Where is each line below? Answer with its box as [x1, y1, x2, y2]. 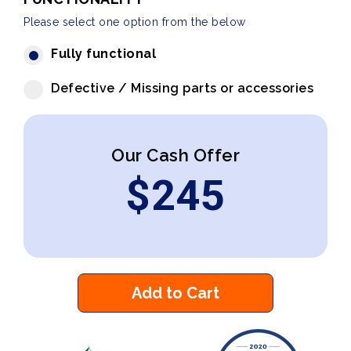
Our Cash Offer [111, 145, 240, 165]
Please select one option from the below [24, 16, 246, 28]
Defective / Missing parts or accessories [51, 81, 313, 96]
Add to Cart [132, 284, 219, 302]
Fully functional [51, 46, 156, 61]
